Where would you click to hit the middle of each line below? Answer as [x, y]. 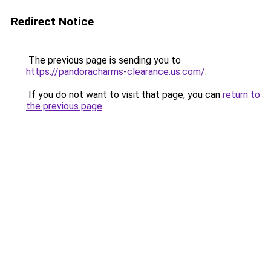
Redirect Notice [52, 21]
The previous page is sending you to [103, 60]
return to [241, 95]
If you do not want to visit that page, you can [124, 95]
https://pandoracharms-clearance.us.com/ [116, 72]
